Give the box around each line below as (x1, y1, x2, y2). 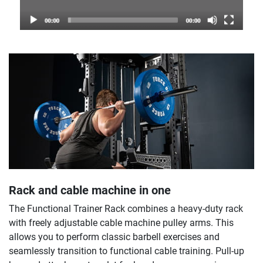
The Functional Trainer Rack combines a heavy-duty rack (9, 203, 243, 214)
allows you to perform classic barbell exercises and (9, 231, 220, 242)
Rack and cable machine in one (9, 183, 171, 197)
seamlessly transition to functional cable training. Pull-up (9, 245, 244, 257)
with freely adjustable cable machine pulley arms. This (9, 217, 234, 228)
